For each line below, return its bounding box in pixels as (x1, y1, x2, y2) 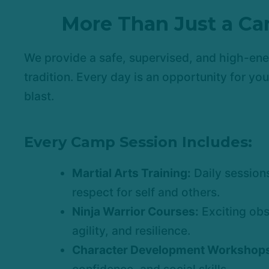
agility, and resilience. (72, 223, 190, 238)
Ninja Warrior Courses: (72, 204, 199, 219)
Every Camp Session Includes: (24, 133, 252, 151)
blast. (24, 89, 54, 104)
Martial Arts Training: (72, 166, 191, 181)
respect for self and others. (72, 185, 220, 200)
